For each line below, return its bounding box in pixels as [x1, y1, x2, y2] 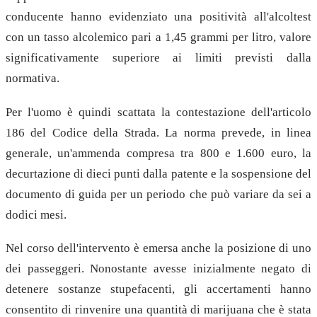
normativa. [6, 71, 59, 85]
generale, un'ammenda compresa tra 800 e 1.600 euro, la [6, 146, 311, 160]
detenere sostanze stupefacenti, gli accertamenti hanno [6, 282, 311, 296]
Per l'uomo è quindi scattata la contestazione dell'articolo [6, 105, 311, 119]
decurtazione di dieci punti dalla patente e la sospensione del [6, 166, 311, 180]
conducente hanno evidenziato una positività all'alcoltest [6, 9, 311, 23]
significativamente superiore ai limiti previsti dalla [6, 50, 311, 64]
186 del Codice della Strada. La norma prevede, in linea [6, 125, 311, 139]
